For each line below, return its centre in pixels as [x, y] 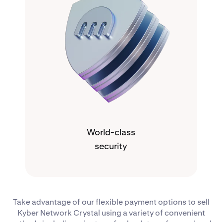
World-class [111, 132]
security [111, 146]
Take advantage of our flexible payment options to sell [111, 202]
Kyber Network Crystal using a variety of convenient [111, 213]
